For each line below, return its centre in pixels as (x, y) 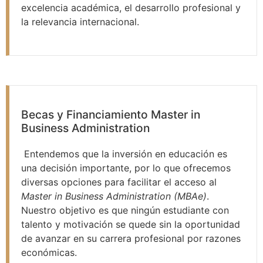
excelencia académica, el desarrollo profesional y (131, 8)
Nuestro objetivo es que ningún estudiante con (125, 210)
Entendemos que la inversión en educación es (124, 154)
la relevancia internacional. (80, 22)
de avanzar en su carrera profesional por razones (131, 238)
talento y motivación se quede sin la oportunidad (131, 224)
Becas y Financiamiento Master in (111, 114)
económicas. (49, 252)
